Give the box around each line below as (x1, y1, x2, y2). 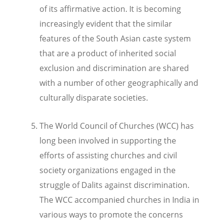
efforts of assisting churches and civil (39, 149, 177, 161)
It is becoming (129, 3, 181, 14)
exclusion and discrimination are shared (39, 62, 189, 74)
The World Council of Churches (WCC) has (39, 120, 194, 131)
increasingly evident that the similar (39, 18, 172, 29)
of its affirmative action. (39, 3, 129, 14)
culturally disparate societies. (39, 92, 148, 103)
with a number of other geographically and (39, 77, 198, 88)
